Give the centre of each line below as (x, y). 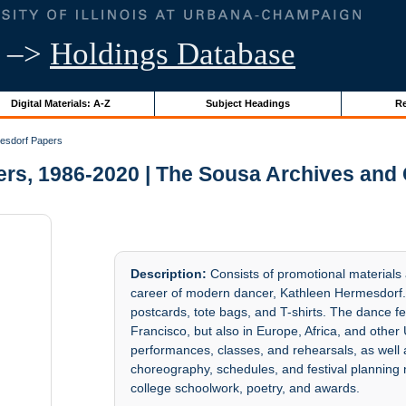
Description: (169, 274)
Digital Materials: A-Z (60, 103)
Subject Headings (247, 103)
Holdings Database (173, 54)
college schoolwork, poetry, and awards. (246, 388)
